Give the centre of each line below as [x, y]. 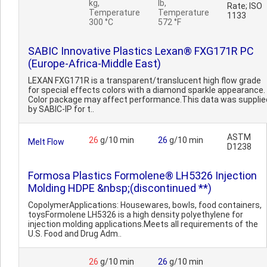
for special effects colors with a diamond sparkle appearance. [147, 90]
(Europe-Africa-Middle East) [94, 63]
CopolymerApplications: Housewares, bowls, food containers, [145, 205]
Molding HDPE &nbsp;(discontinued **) [120, 188]
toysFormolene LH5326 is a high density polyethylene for [136, 215]
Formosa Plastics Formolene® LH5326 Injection [142, 176]
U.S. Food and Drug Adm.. [75, 234]
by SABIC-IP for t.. [61, 109]
